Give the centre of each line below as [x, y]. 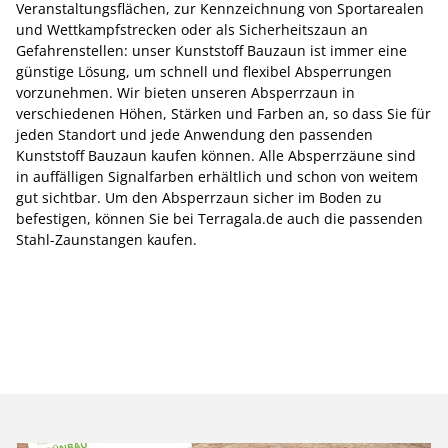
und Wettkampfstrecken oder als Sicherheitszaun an [192, 29]
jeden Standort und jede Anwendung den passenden [194, 134]
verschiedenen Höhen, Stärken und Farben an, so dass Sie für [223, 113]
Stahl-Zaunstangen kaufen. [106, 239]
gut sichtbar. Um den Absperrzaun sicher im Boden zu [199, 197]
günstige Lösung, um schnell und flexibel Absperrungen [204, 71]
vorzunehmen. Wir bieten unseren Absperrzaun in [185, 92]
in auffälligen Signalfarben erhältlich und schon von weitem [217, 176]
